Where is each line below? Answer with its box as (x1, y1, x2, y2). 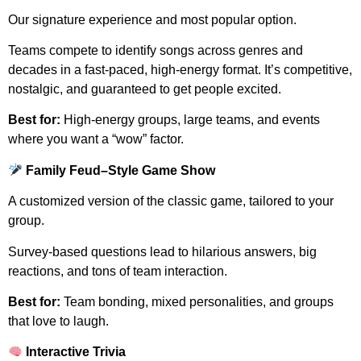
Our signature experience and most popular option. (8, 12, 297, 27)
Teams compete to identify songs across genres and (8, 43, 303, 57)
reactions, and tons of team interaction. (8, 263, 227, 278)
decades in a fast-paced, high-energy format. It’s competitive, (8, 62, 352, 77)
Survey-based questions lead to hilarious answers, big (8, 244, 317, 259)
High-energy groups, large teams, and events (60, 113, 320, 127)
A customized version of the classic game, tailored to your (8, 194, 334, 209)
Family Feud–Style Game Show (23, 163, 216, 177)
